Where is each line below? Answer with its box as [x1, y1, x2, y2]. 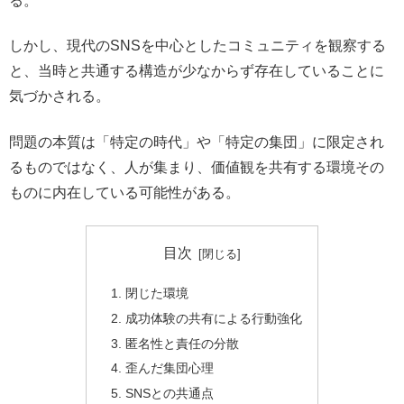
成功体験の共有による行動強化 [124, 310, 302, 326]
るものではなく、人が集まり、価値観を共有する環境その [9, 159, 384, 175]
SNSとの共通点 [124, 386, 214, 401]
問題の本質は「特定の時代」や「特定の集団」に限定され [9, 133, 384, 150]
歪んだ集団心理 [124, 361, 214, 376]
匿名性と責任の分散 [124, 335, 239, 351]
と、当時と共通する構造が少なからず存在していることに [9, 63, 384, 79]
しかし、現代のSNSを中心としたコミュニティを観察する [9, 38, 386, 54]
